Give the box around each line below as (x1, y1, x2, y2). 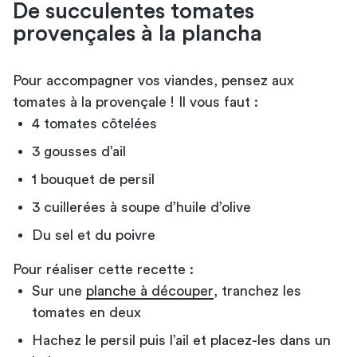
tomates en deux (32, 304, 141, 320)
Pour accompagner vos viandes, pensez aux (13, 73, 294, 88)
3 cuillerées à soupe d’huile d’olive (32, 199, 251, 214)
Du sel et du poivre (32, 227, 155, 242)
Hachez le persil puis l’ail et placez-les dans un (32, 332, 331, 347)
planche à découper (86, 283, 214, 298)
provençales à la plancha (13, 22, 262, 45)
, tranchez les (214, 283, 301, 298)
